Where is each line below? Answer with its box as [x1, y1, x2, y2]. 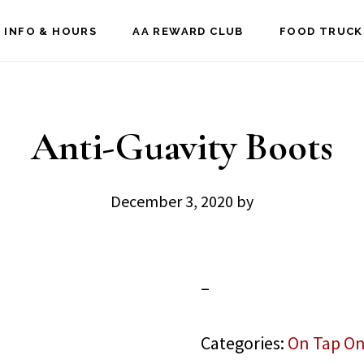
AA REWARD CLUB [132, 25, 244, 37]
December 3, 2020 [110, 191, 233, 211]
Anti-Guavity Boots [31, 123, 333, 171]
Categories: [201, 331, 288, 354]
